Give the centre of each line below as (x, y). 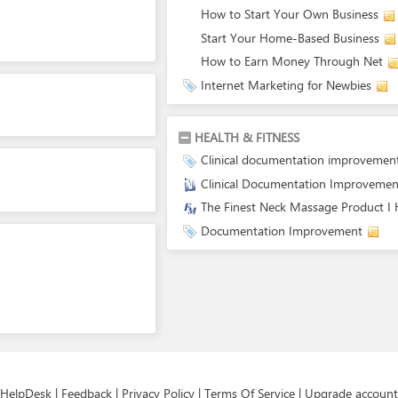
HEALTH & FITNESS (247, 137)
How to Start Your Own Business (290, 14)
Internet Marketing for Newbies (286, 84)
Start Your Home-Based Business (290, 37)
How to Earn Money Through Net (292, 61)
